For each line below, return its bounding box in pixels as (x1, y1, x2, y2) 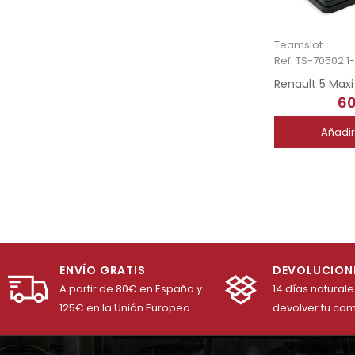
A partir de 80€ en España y (59, 281, 202, 297)
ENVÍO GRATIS (59, 262, 146, 279)
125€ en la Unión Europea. (59, 300, 193, 316)
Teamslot (274, 37, 323, 53)
